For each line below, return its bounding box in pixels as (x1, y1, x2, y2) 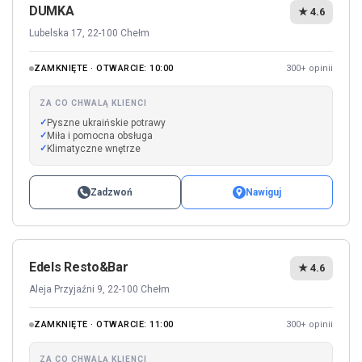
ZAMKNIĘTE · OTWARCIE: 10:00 (34, 63, 174, 74)
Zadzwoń (90, 187, 133, 199)
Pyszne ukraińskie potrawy (47, 117, 166, 129)
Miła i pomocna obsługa (47, 130, 153, 142)
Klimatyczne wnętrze (47, 143, 141, 155)
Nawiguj (246, 187, 281, 199)
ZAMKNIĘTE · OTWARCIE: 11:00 (34, 319, 174, 330)
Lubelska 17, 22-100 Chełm (29, 27, 149, 40)
